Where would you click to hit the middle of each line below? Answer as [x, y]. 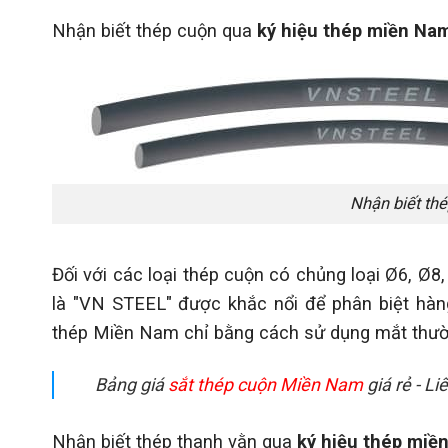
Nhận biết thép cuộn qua [154, 31]
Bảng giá [130, 385]
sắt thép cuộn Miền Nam [266, 385]
